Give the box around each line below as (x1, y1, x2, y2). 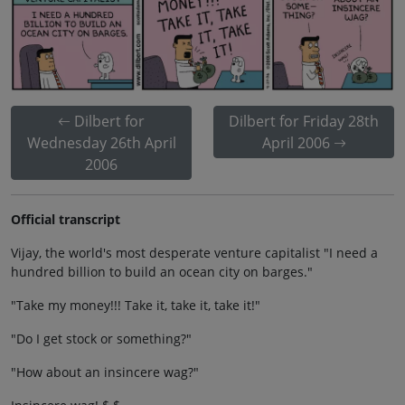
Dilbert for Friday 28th (229, 110, 379, 131)
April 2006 (261, 132, 330, 153)
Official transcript (11, 210, 120, 228)
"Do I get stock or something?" (11, 329, 192, 347)
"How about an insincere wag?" (11, 363, 199, 381)
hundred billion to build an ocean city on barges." (11, 262, 313, 280)
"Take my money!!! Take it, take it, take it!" (11, 296, 260, 314)
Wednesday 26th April (26, 132, 176, 153)
